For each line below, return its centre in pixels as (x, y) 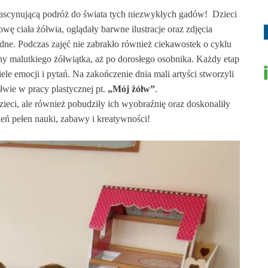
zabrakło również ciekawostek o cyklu (158, 44)
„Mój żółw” (131, 89)
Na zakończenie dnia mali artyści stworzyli (153, 74)
